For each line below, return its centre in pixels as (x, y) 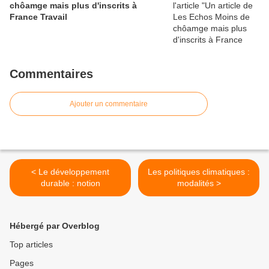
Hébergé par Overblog (55, 226)
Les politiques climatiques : (199, 172)
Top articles (31, 244)
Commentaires (51, 74)
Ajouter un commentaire (109, 104)
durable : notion (70, 183)
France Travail (38, 17)
